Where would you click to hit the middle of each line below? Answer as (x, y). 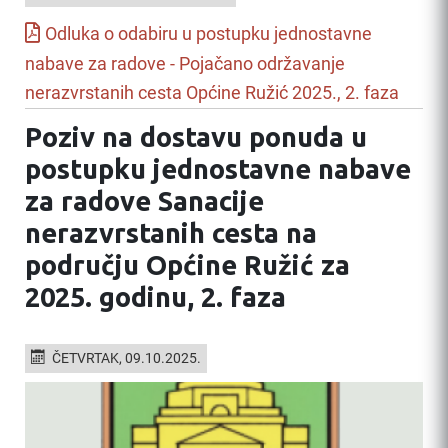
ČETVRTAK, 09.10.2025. (126, 358)
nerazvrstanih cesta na (171, 232)
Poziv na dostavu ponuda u (196, 136)
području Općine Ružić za (187, 264)
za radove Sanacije (144, 200)
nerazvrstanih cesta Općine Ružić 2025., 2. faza (212, 92)
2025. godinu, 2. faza (155, 296)
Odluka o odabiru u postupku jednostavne (208, 33)
